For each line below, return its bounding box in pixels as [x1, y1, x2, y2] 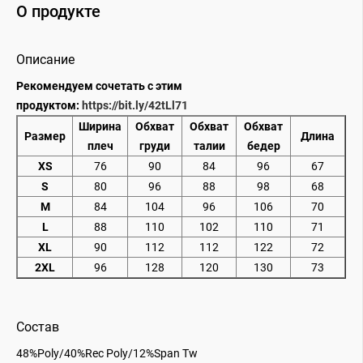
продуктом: [16, 98, 79, 112]
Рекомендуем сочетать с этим [16, 79, 182, 92]
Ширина [79, 119, 122, 133]
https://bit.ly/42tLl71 [82, 98, 188, 112]
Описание [16, 51, 75, 67]
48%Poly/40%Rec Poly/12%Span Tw [16, 346, 198, 360]
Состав [16, 318, 59, 335]
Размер [24, 129, 66, 143]
